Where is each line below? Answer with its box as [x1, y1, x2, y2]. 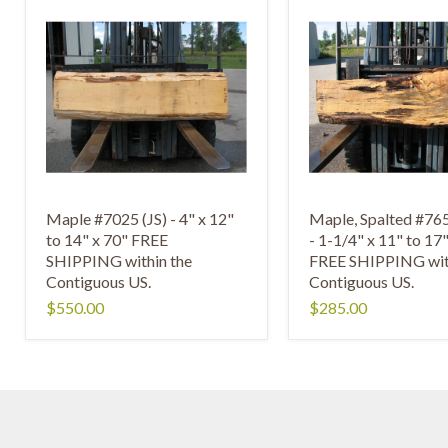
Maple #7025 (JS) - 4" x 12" [46, 208, 234, 228]
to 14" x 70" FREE [46, 229, 168, 249]
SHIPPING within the [46, 250, 192, 270]
